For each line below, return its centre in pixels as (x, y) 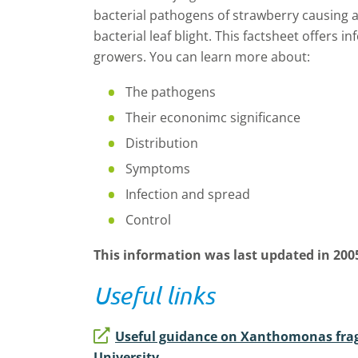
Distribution (162, 143)
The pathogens (171, 92)
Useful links (154, 295)
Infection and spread (188, 194)
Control (148, 220)
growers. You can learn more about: (202, 57)
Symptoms (158, 169)
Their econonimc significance (213, 117)
